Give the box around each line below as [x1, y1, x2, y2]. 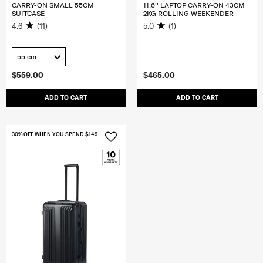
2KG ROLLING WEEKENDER [143, 9, 234, 18]
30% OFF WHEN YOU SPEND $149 [12, 130, 97, 137]
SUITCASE [12, 9, 45, 18]
